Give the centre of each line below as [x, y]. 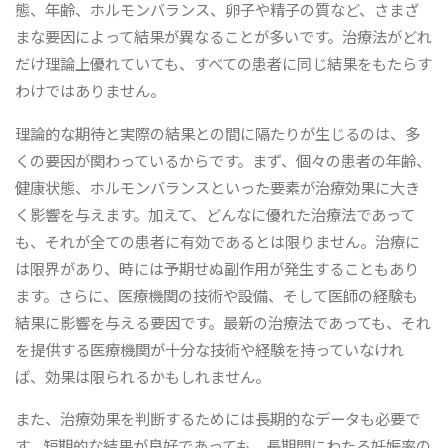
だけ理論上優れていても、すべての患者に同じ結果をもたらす [224, 63]
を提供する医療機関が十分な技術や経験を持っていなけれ [210, 348]
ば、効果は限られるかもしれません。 [143, 375]
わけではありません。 [90, 90]
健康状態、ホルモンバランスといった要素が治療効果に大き [218, 186]
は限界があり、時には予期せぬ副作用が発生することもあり [217, 267]
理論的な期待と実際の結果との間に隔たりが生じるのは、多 [218, 132]
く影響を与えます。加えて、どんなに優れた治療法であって [215, 213]
